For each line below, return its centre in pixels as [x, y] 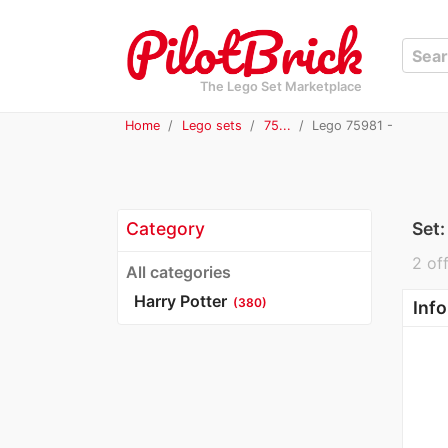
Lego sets [211, 125]
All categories [178, 271]
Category [165, 228]
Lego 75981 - [351, 125]
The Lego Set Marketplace [281, 86]
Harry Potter [180, 300]
